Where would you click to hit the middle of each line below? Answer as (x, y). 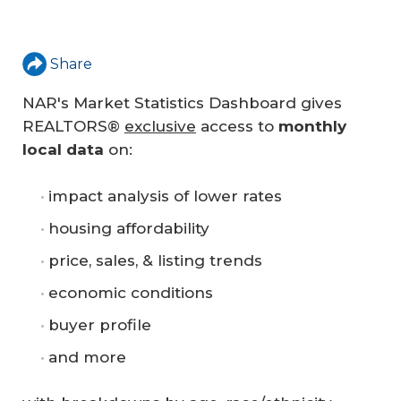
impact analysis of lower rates (165, 196)
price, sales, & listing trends (155, 260)
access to (237, 127)
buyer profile (100, 324)
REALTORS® (73, 127)
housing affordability (129, 228)
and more (87, 357)
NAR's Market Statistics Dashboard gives (182, 103)
